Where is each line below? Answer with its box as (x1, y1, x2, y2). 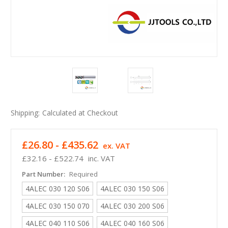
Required (69, 169, 98, 179)
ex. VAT (102, 140, 130, 151)
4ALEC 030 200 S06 (100, 201, 164, 211)
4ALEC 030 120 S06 (25, 184, 90, 194)
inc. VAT (88, 153, 115, 164)
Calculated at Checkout (42, 108, 118, 118)
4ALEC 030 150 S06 (100, 184, 164, 194)
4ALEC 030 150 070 (25, 201, 90, 211)
